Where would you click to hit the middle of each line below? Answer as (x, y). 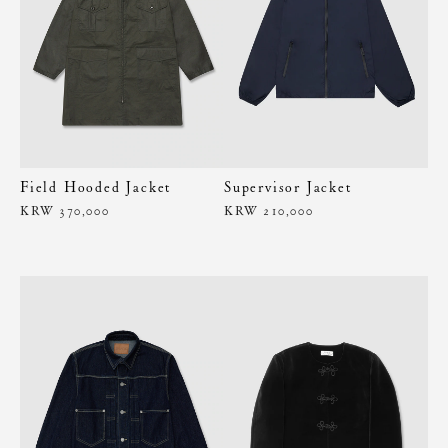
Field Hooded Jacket (96, 186)
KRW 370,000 (65, 210)
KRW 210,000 (269, 210)
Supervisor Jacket (288, 186)
